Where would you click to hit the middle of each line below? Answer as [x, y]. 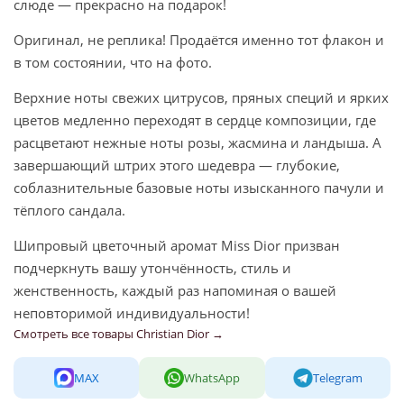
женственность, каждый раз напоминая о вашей [175, 291]
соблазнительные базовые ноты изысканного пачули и [199, 188]
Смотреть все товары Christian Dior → [119, 334]
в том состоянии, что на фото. [113, 63]
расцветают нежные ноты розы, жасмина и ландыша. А [197, 143]
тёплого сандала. [69, 211]
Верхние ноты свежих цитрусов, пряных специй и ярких [201, 98]
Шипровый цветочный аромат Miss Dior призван [177, 246]
